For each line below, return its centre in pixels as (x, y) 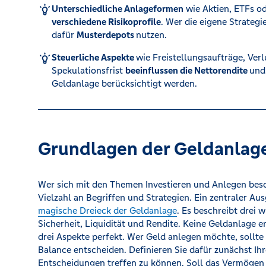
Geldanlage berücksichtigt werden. (125, 83)
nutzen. (153, 35)
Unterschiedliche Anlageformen (118, 9)
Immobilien (84, 78)
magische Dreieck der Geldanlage (107, 210)
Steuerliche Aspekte (94, 57)
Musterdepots (107, 35)
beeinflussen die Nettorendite (188, 70)
